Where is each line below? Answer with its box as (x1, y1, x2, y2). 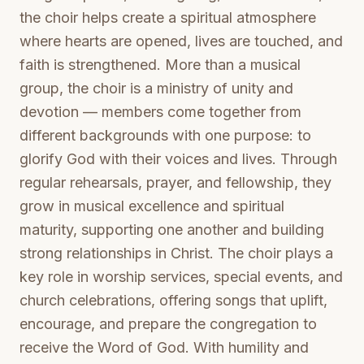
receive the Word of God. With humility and (19, 339, 309, 356)
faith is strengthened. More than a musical (19, 56, 301, 73)
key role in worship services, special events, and (19, 268, 343, 285)
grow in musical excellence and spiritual (19, 197, 284, 214)
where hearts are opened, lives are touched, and (19, 32, 343, 50)
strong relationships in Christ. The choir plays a (19, 245, 333, 262)
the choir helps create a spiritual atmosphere (19, 9, 316, 26)
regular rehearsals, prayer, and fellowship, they (19, 174, 331, 191)
